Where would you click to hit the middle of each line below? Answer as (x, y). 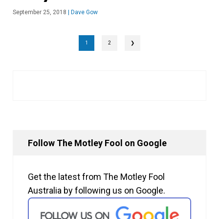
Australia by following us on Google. (97, 191)
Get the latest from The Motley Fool (96, 177)
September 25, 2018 (40, 12)
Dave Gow (84, 12)
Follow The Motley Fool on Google (97, 143)
